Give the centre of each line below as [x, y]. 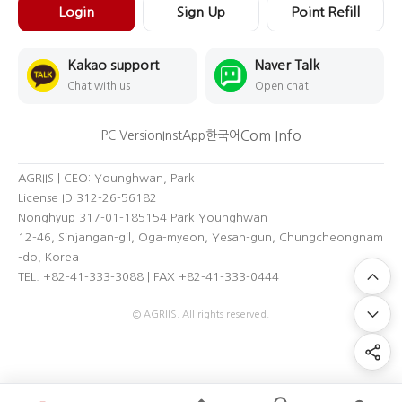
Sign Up [201, 12]
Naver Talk [287, 65]
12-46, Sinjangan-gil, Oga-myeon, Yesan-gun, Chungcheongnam [201, 237]
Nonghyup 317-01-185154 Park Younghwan [143, 217]
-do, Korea [48, 257]
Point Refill [326, 12]
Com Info [271, 135]
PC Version [131, 135]
